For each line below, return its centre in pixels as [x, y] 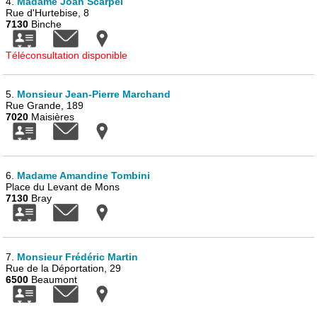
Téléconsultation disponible [67, 55]
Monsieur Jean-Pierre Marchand [94, 94]
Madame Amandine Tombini [84, 175]
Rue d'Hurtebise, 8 [48, 13]
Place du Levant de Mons [63, 187]
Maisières [52, 117]
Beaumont [53, 279]
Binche [45, 24]
